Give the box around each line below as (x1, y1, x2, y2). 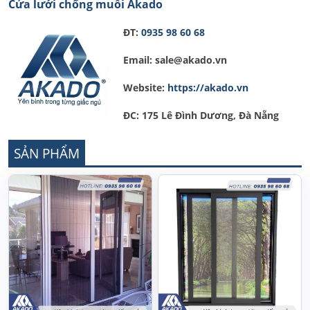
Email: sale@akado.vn (112, 53, 227, 66)
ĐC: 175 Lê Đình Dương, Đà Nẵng (112, 109, 279, 122)
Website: (112, 81, 167, 94)
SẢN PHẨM (14, 144, 80, 163)
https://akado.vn (167, 81, 248, 94)
